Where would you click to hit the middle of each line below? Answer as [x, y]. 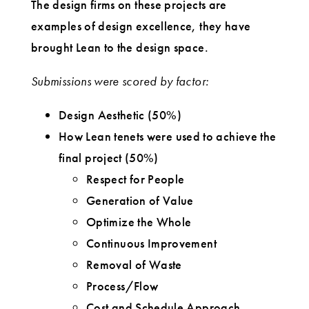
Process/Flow [122, 286]
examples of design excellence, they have [141, 26]
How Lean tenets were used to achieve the [168, 137]
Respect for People [136, 179]
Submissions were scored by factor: [120, 81]
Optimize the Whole [139, 222]
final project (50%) [109, 158]
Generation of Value [140, 201]
